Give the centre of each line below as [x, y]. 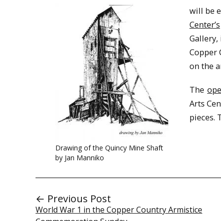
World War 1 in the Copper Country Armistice [119, 209]
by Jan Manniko [80, 157]
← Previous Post [73, 198]
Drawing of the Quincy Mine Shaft [109, 147]
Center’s [205, 24]
